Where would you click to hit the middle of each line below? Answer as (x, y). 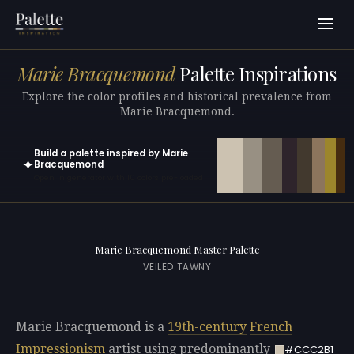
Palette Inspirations (256, 74)
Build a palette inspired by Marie (111, 153)
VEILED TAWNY (177, 267)
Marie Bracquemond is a (92, 327)
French (271, 327)
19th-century (207, 327)
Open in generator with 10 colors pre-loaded (119, 178)
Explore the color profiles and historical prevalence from (177, 96)
